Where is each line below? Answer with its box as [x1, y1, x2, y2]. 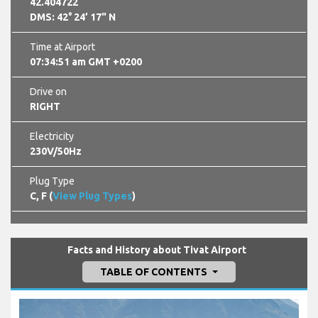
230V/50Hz [30, 146, 82, 158]
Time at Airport [30, 41, 95, 53]
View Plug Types [53, 190, 132, 202]
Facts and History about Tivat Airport [67, 244, 246, 256]
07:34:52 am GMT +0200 [30, 56, 142, 68]
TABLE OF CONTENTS [100, 266, 210, 278]
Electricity [30, 131, 74, 143]
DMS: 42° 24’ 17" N [30, 11, 116, 23]
